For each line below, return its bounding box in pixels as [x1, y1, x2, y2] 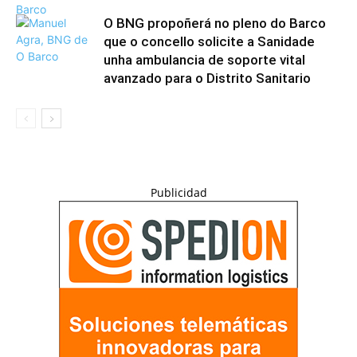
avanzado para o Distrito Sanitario [104, 70, 311, 86]
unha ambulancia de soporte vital [104, 52, 305, 68]
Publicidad [150, 185, 207, 200]
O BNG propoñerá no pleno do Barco [104, 15, 326, 31]
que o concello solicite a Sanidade [104, 33, 315, 49]
